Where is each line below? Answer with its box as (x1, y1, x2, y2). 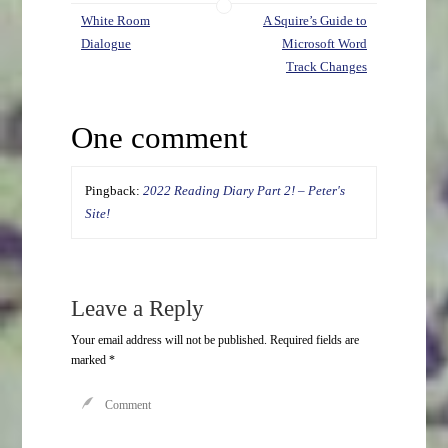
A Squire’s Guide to (262, 13, 367, 28)
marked (70, 354, 109, 367)
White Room (81, 13, 151, 28)
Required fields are (269, 334, 359, 347)
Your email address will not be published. (70, 334, 267, 347)
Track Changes (285, 59, 367, 74)
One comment (70, 120, 248, 155)
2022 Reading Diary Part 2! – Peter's (142, 183, 345, 198)
